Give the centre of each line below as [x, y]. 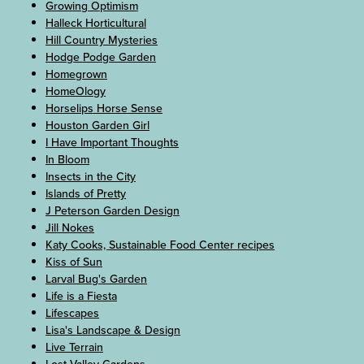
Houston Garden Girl [97, 126]
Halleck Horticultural [96, 24]
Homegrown [76, 75]
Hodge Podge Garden [101, 58]
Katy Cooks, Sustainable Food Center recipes [160, 245]
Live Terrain [74, 348]
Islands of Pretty [86, 194]
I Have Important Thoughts [112, 143]
